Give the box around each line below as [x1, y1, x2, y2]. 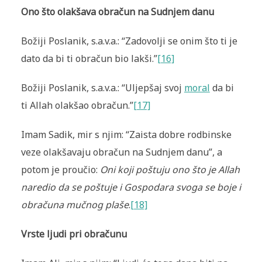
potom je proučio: [20, 163, 100, 177]
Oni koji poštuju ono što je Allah [99, 163, 240, 177]
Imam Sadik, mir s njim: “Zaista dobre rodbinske [20, 128, 232, 142]
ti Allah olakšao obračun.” [20, 99, 133, 112]
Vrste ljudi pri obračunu [20, 227, 127, 241]
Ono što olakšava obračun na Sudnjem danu [20, 5, 214, 19]
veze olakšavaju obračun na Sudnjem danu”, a [20, 146, 222, 159]
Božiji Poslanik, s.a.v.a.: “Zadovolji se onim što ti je [20, 35, 237, 48]
